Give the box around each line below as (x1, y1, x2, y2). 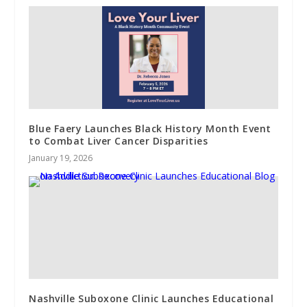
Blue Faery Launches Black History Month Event (29, 121, 271, 135)
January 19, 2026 (29, 151, 93, 164)
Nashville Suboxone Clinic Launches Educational (29, 291, 274, 305)
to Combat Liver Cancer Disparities (29, 134, 208, 147)
